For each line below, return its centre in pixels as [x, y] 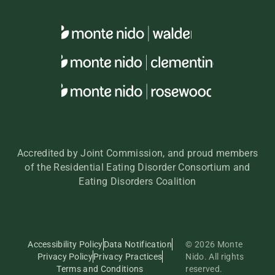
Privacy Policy [65, 257]
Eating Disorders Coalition [137, 182]
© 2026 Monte [214, 245]
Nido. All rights [215, 257]
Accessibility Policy [65, 245]
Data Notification [137, 245]
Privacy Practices [128, 257]
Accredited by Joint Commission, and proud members [137, 153]
